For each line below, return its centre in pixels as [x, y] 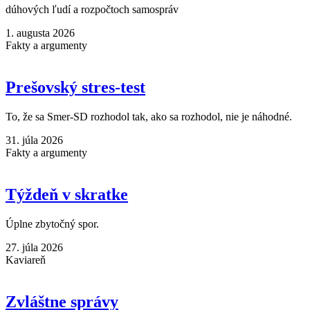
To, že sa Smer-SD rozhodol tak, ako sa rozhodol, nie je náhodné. [149, 116]
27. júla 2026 [34, 247]
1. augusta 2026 [40, 33]
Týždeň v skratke [67, 194]
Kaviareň [26, 259]
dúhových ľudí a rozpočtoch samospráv [92, 10]
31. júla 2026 [34, 140]
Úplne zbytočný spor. [52, 224]
